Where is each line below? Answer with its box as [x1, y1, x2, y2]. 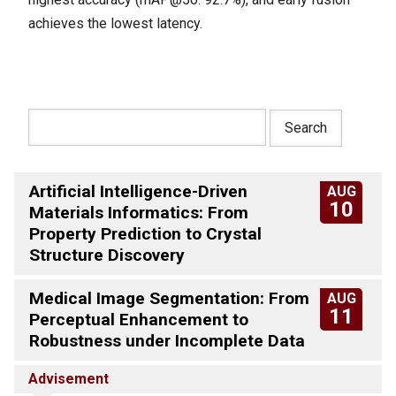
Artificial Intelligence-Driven [28, 180, 247, 202]
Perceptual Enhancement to [28, 308, 248, 330]
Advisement [28, 369, 109, 387]
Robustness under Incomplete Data [28, 330, 305, 351]
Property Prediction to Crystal [28, 223, 262, 244]
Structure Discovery [28, 244, 185, 265]
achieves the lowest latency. [28, 14, 202, 32]
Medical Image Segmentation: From [28, 287, 309, 308]
